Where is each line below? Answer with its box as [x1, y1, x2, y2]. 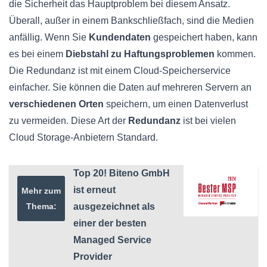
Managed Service [73, 234, 151, 245]
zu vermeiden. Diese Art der [9, 115, 128, 126]
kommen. [215, 48, 256, 59]
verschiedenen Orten [9, 98, 104, 109]
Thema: [26, 201, 57, 211]
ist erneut [73, 184, 116, 195]
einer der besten [73, 218, 147, 228]
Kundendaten [89, 32, 151, 42]
